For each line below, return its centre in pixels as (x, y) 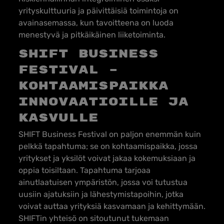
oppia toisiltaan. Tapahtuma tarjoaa (84, 170)
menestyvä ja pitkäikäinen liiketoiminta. (92, 35)
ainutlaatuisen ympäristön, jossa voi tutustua (103, 182)
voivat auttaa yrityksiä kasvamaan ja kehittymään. (112, 206)
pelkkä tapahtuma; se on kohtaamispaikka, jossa (108, 146)
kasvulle (58, 118)
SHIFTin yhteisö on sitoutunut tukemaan (94, 218)
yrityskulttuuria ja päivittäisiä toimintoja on (98, 11)
